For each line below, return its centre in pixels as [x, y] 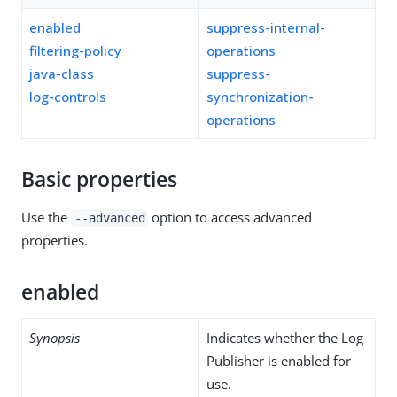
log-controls [68, 96]
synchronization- [260, 96]
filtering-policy [75, 50]
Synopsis [54, 337]
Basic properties [99, 179]
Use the [46, 217]
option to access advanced [230, 217]
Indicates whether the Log [285, 337]
